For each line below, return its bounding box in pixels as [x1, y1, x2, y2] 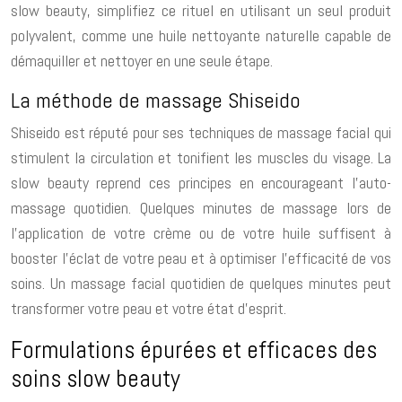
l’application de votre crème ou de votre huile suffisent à [11, 222, 391, 243]
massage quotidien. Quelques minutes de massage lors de [11, 197, 391, 218]
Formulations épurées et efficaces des [11, 334, 377, 365]
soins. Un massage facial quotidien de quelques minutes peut [11, 272, 391, 293]
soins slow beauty [11, 363, 180, 394]
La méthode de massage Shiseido [11, 85, 301, 114]
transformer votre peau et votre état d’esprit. [11, 297, 286, 319]
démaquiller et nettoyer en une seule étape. [11, 49, 273, 71]
